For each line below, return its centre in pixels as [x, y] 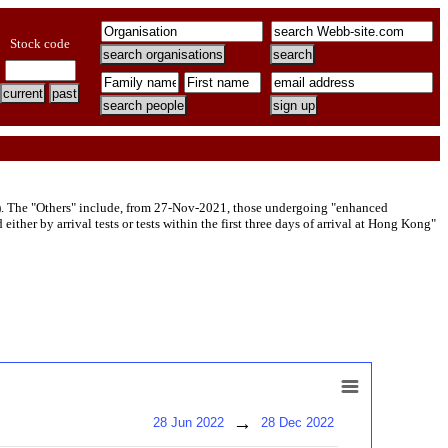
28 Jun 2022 [188, 423]
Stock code [40, 43]
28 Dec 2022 [297, 423]
